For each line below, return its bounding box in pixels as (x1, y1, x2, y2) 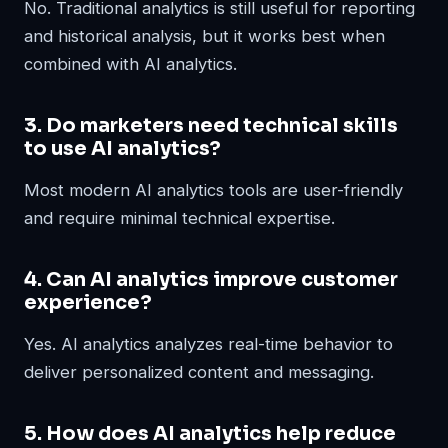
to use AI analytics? (24, 135, 221, 161)
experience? (24, 289, 152, 315)
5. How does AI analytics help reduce (24, 420, 396, 446)
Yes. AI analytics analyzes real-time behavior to (24, 333, 393, 354)
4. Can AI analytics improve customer (24, 266, 398, 292)
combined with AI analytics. (24, 53, 237, 74)
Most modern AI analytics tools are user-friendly (24, 179, 403, 200)
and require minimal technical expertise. (24, 207, 335, 228)
